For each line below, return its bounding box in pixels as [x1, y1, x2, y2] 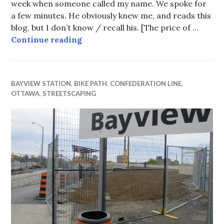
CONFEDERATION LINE [110, 79, 182, 87]
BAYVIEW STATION [11, 79, 71, 87]
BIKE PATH [74, 79, 107, 87]
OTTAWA [11, 89, 40, 97]
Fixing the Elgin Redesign [81, 33, 187, 44]
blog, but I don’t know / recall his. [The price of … [11, 22, 199, 32]
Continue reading [11, 34, 82, 44]
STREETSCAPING [42, 89, 96, 97]
